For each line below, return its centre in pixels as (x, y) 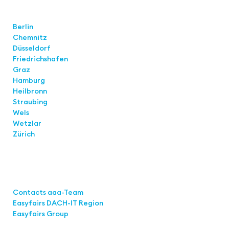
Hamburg (29, 80)
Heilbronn (30, 91)
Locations (31, 15)
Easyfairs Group (41, 213)
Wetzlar (27, 123)
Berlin (23, 26)
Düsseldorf (32, 48)
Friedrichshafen (40, 59)
